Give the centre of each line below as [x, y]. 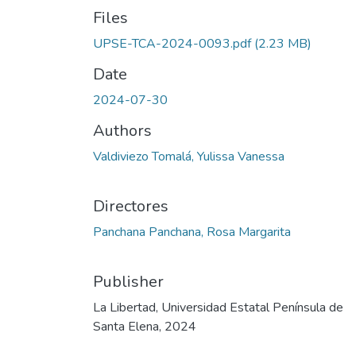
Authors [122, 131]
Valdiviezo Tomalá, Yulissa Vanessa [189, 157]
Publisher [128, 282]
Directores [131, 206]
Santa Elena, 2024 [145, 327]
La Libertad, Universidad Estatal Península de [218, 308]
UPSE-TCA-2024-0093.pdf [172, 44]
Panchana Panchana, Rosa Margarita [192, 232]
